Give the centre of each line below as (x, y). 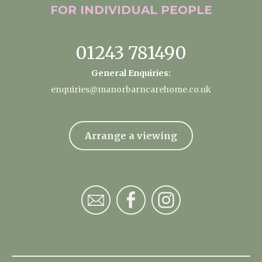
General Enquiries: (131, 73)
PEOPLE (186, 10)
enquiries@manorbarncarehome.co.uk (131, 89)
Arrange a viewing (131, 136)
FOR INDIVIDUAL (105, 10)
